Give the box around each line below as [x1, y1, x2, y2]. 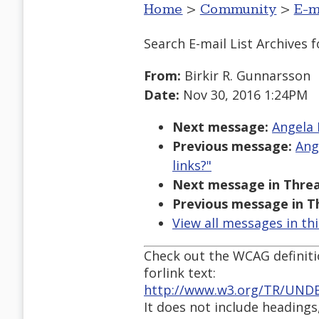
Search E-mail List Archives [144, 34, 308, 52]
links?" [172, 157, 211, 174]
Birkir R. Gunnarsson [181, 67, 310, 85]
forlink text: [144, 264, 216, 282]
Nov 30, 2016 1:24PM [179, 86, 308, 104]
